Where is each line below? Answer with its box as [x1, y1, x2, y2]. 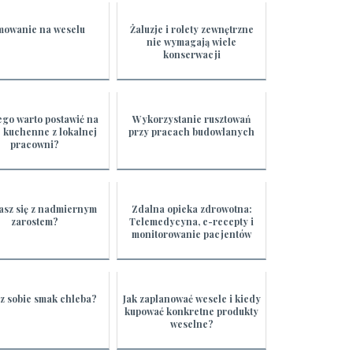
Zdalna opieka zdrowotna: [131, 203, 252, 216]
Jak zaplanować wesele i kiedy [122, 292, 261, 306]
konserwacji [162, 48, 221, 61]
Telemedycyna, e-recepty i [129, 215, 255, 229]
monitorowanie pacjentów [132, 228, 252, 241]
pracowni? [10, 138, 60, 151]
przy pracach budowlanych [128, 125, 255, 139]
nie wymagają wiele [147, 35, 237, 49]
